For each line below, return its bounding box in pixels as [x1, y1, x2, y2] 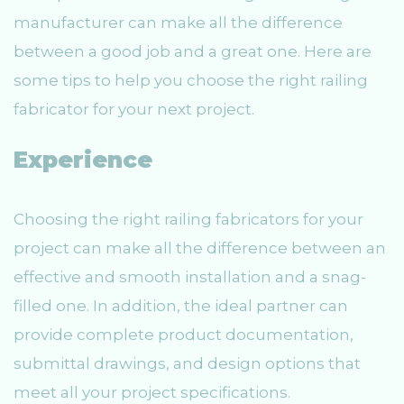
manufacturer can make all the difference [14, 13, 343, 32]
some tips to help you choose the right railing [14, 70, 368, 89]
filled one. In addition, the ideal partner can [14, 297, 348, 316]
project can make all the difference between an [14, 239, 386, 258]
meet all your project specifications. [14, 383, 290, 402]
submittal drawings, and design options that [14, 354, 361, 373]
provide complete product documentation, [14, 326, 353, 344]
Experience [14, 146, 152, 174]
